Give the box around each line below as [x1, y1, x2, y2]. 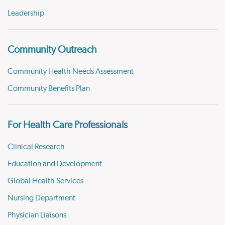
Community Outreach [8, 45, 97, 55]
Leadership [8, 9, 44, 17]
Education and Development [8, 160, 102, 168]
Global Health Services [8, 177, 83, 185]
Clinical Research [8, 143, 65, 151]
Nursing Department [8, 194, 75, 202]
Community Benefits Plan [8, 84, 90, 92]
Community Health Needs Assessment [8, 67, 134, 75]
